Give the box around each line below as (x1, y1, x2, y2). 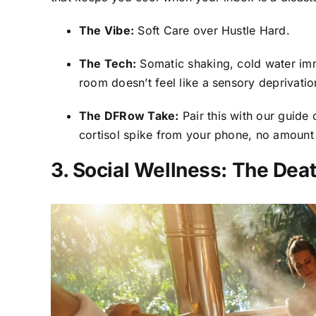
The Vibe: (79, 23, 135, 38)
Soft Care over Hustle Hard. (134, 23, 290, 38)
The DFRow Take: (79, 109, 179, 123)
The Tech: (79, 56, 137, 71)
